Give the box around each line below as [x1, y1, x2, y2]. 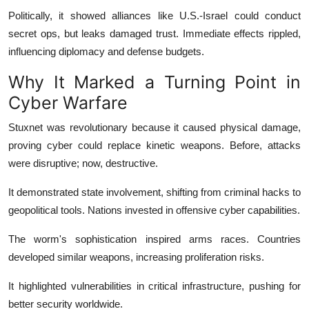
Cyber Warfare [8, 92, 128, 113]
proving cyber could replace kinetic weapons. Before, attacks [8, 139, 301, 151]
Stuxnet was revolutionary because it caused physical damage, [8, 121, 301, 133]
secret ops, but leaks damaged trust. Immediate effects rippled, [8, 27, 301, 39]
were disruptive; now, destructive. [8, 157, 158, 169]
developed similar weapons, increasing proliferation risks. [8, 250, 264, 263]
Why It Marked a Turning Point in [8, 71, 301, 92]
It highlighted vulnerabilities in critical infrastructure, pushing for [8, 279, 301, 292]
